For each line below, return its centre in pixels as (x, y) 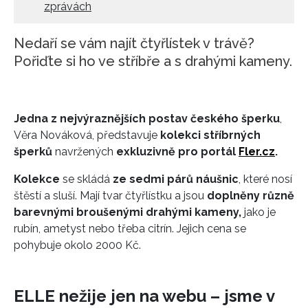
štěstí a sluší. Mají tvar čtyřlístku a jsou (110, 195)
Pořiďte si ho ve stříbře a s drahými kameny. (153, 61)
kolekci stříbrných (210, 135)
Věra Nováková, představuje (87, 135)
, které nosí (265, 179)
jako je (260, 212)
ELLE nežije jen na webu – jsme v (144, 296)
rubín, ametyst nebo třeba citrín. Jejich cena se (130, 228)
